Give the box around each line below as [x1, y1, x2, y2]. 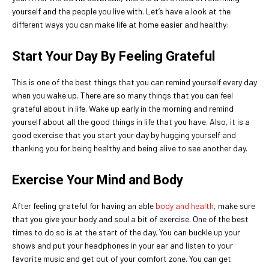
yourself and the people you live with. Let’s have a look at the [12, 5, 231, 16]
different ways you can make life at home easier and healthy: [12, 19, 229, 29]
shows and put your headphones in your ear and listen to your [12, 240, 233, 250]
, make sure [214, 200, 255, 211]
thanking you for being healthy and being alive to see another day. [12, 142, 247, 153]
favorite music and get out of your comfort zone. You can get [12, 253, 231, 264]
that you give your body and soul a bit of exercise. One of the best [12, 213, 249, 224]
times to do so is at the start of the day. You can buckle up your [12, 226, 240, 237]
